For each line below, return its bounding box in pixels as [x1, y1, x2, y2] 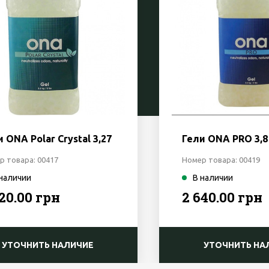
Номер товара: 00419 [182, 156, 261, 165]
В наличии [193, 173, 234, 183]
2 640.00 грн [182, 189, 263, 207]
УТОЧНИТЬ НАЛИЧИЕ [1, 240, 94, 250]
